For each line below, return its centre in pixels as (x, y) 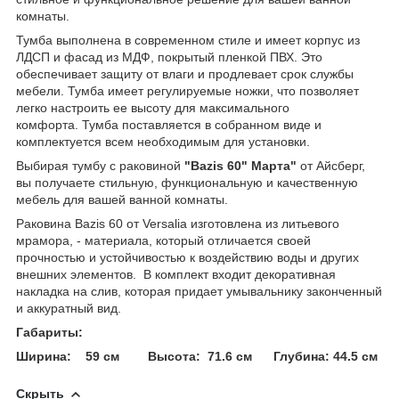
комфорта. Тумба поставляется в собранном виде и (169, 124)
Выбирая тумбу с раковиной (100, 165)
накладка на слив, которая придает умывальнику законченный (199, 291)
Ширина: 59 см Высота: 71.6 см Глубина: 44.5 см (197, 356)
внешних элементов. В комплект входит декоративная (176, 274)
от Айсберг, (331, 165)
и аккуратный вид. (69, 308)
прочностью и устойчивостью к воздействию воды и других (187, 257)
